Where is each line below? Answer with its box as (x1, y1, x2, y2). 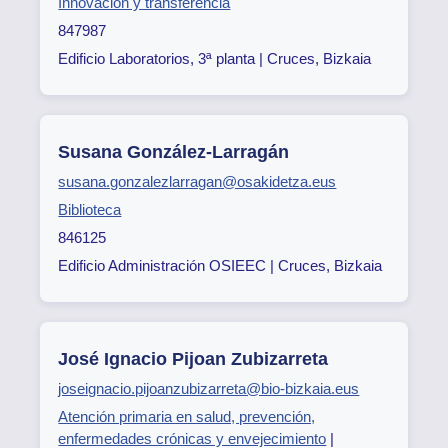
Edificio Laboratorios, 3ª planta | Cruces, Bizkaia (58, 50, 372, 68)
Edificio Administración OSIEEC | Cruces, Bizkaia (58, 257, 383, 275)
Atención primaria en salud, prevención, (58, 407, 316, 425)
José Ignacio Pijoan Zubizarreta (58, 348, 329, 369)
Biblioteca (58, 201, 122, 219)
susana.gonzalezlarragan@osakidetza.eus (58, 173, 337, 191)
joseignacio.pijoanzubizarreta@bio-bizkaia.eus (58, 379, 360, 397)
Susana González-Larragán (58, 142, 290, 163)
